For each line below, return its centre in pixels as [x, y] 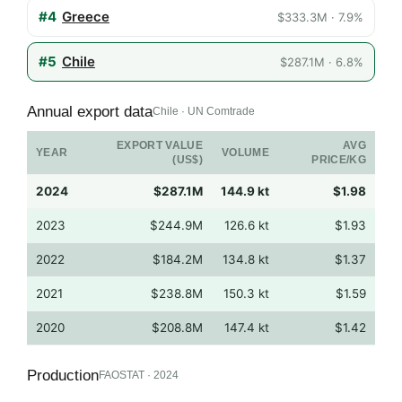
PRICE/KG [339, 159]
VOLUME [245, 152]
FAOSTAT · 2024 [139, 376]
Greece [86, 16]
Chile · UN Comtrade [204, 112]
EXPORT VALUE [159, 145]
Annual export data [90, 111]
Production [63, 375]
